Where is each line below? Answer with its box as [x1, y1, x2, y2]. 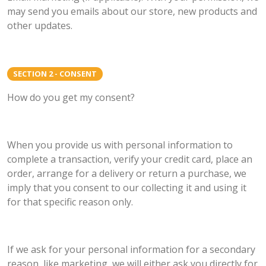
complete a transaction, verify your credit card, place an [7, 153, 252, 166]
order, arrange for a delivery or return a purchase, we [7, 167, 246, 180]
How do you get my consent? [7, 91, 135, 104]
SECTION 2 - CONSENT [13, 68, 97, 80]
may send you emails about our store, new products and [7, 5, 257, 18]
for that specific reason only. [7, 195, 133, 209]
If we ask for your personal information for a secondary [7, 243, 255, 256]
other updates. [7, 19, 72, 33]
